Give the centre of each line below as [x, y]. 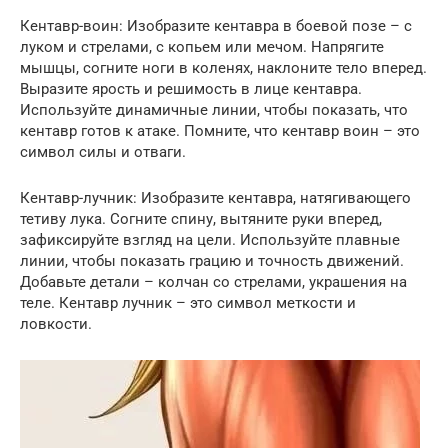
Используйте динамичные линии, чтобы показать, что [214, 110]
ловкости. [56, 324]
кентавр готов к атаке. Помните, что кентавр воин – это [220, 131]
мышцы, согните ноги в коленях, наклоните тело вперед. [223, 68]
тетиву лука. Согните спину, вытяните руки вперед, [201, 219]
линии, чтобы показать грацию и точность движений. [212, 261]
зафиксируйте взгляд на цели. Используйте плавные [210, 240]
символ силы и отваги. [103, 152]
